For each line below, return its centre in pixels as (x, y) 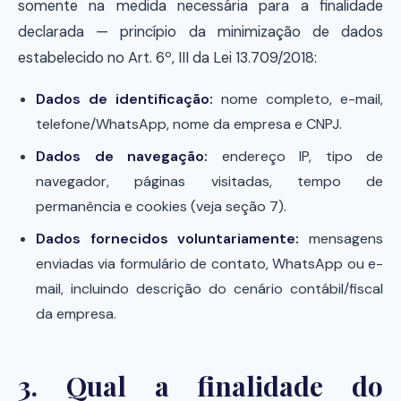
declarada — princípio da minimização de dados (200, 32)
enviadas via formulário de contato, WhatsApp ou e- (209, 264)
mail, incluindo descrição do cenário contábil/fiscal (209, 289)
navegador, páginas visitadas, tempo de (209, 181)
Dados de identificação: (124, 99)
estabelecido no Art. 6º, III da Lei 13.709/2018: (167, 58)
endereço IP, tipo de (295, 156)
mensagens (341, 239)
